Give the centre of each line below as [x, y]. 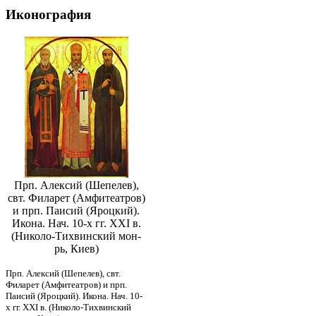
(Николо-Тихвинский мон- [76, 236]
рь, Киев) [76, 249]
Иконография [48, 14]
